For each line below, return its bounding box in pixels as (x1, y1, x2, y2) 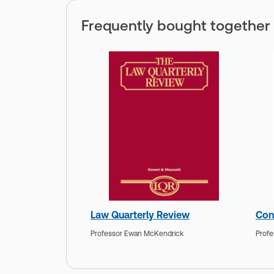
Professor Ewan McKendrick (91, 229, 184, 238)
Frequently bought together (81, 17, 270, 34)
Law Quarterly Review (91, 209, 190, 221)
